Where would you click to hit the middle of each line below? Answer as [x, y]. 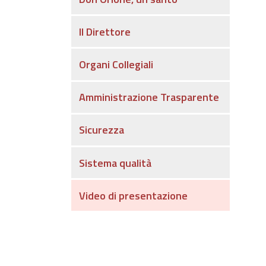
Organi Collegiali [116, 64]
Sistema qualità [115, 163]
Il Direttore [104, 31]
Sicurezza [101, 130]
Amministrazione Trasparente [149, 97]
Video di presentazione [133, 195]
